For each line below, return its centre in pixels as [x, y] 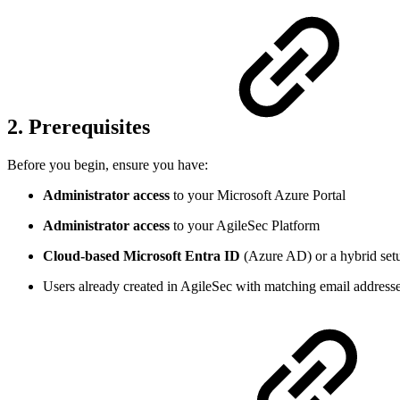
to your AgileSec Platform [245, 226]
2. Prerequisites [81, 127]
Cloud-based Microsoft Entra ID [142, 256]
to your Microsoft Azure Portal [258, 196]
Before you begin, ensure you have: [108, 165]
